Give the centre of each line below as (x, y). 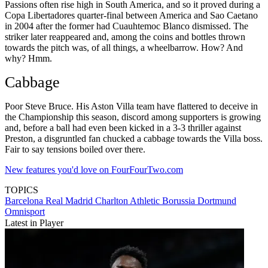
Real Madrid (70, 201)
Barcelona (25, 201)
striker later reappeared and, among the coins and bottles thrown (125, 37)
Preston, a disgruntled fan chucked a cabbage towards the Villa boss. (134, 139)
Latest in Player (34, 223)
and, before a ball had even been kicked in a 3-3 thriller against (123, 128)
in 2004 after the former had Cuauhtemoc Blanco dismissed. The (127, 26)
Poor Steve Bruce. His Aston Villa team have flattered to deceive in (131, 106)
